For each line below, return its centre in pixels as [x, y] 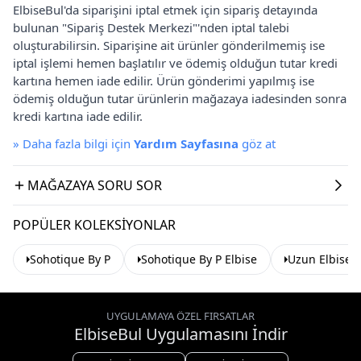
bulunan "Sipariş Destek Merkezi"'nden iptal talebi [151, 27]
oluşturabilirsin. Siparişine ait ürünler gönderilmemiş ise [169, 45]
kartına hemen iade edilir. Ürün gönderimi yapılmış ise [164, 80]
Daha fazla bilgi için [78, 143]
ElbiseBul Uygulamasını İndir [180, 334]
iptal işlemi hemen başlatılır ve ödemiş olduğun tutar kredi [175, 62]
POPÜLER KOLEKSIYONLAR [94, 224]
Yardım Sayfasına [186, 143]
